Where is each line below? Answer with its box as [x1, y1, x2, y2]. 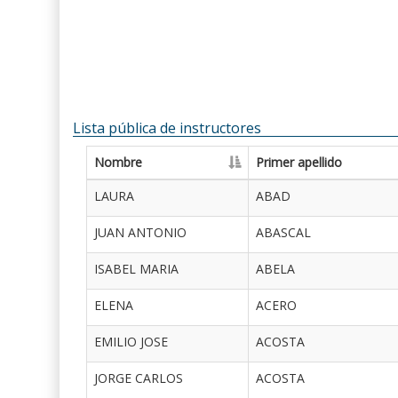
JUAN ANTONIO [94, 224, 187, 242]
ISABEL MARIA [94, 260, 179, 278]
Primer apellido [256, 154, 343, 171]
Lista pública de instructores [73, 118, 262, 139]
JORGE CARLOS [94, 370, 184, 387]
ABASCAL [256, 224, 312, 242]
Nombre [94, 154, 143, 171]
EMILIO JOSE [94, 333, 169, 351]
